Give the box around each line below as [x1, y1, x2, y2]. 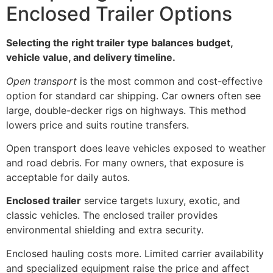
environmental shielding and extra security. [6, 224, 204, 236]
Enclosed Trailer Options [6, 2, 232, 26]
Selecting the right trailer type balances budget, [6, 37, 233, 49]
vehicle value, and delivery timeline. [6, 51, 175, 64]
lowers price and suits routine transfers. [6, 118, 189, 131]
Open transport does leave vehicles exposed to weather [6, 141, 266, 154]
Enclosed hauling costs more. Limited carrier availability [6, 247, 264, 260]
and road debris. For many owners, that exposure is [6, 156, 244, 169]
